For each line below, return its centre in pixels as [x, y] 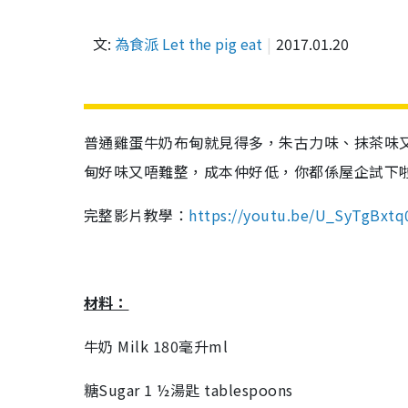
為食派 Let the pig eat [189, 44]
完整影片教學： [137, 215]
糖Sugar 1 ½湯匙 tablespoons [189, 390]
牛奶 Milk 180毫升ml [156, 346]
